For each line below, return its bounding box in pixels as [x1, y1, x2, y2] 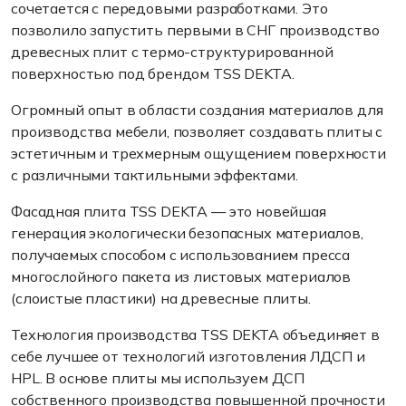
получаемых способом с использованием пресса [11, 246, 351, 265]
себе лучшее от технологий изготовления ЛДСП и [11, 347, 365, 366]
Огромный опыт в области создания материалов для [11, 101, 383, 120]
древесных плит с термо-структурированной [11, 43, 333, 62]
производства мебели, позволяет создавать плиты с [11, 122, 383, 141]
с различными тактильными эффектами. [11, 166, 298, 185]
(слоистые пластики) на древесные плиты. [11, 289, 311, 308]
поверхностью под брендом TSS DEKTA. [11, 64, 295, 83]
